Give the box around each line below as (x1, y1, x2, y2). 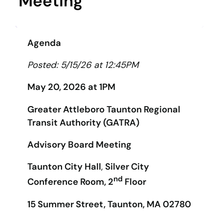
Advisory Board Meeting (27, 139, 131, 151)
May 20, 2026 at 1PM (27, 81, 115, 93)
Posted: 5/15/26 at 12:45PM (27, 59, 138, 71)
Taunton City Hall (27, 161, 101, 173)
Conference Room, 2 (27, 176, 113, 188)
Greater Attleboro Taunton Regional (27, 103, 180, 115)
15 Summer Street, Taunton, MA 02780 (27, 198, 191, 210)
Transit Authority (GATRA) (27, 116, 139, 129)
